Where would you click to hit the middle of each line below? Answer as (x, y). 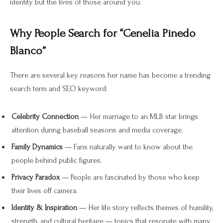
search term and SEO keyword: (59, 89)
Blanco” (28, 51)
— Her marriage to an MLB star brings (138, 117)
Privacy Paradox (36, 177)
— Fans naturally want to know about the (128, 147)
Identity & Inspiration (44, 208)
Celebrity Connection (45, 117)
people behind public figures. (57, 161)
